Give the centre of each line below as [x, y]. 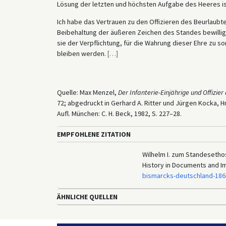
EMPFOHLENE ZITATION [94, 134]
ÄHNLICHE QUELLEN [87, 196]
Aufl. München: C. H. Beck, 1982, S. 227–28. [119, 113]
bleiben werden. [82, 53]
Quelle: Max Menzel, [87, 92]
